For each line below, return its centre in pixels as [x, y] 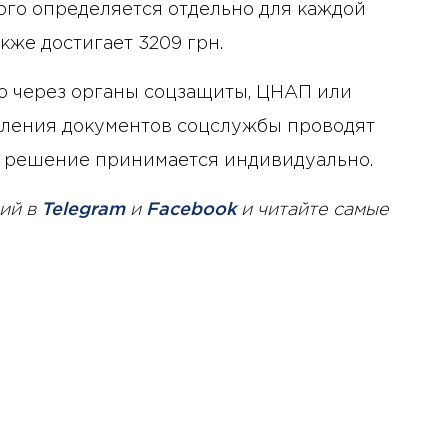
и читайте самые [312, 209]
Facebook [191, 209]
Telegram [83, 209]
